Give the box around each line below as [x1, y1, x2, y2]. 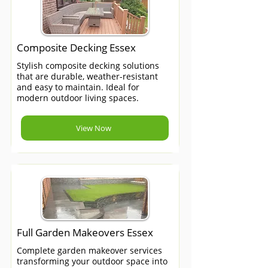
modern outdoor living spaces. [17, 92, 139, 103]
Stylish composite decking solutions [17, 60, 159, 71]
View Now [76, 123, 111, 133]
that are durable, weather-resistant [17, 71, 158, 82]
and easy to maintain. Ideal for [17, 81, 139, 93]
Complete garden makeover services [17, 245, 162, 256]
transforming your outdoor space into [17, 255, 167, 267]
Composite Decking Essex [17, 41, 136, 54]
